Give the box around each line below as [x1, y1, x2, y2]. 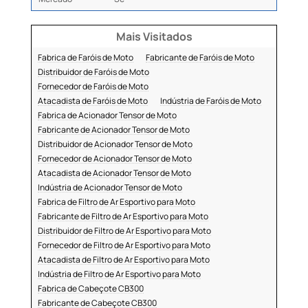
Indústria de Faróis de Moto [159, 95, 261, 107]
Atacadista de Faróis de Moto [37, 95, 148, 107]
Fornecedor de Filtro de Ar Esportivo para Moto [37, 239, 210, 252]
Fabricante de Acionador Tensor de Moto [37, 124, 190, 136]
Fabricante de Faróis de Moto [145, 52, 254, 64]
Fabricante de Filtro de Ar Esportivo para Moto [37, 210, 208, 223]
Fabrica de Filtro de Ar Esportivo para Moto [37, 196, 195, 208]
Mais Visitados [115, 29, 192, 45]
